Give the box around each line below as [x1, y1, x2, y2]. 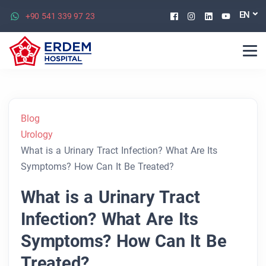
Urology [21, 129, 53, 141]
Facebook [178, 8, 229, 23]
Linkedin [212, 8, 257, 23]
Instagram [195, 8, 249, 23]
